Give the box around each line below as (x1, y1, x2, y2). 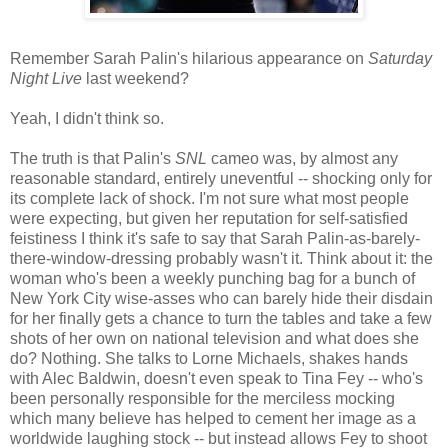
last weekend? (82, 70, 189, 88)
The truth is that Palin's (10, 150, 175, 168)
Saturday (368, 50, 432, 68)
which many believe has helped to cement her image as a (10, 410, 416, 428)
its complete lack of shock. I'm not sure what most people (10, 190, 409, 208)
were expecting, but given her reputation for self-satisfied (10, 210, 408, 228)
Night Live (10, 70, 82, 88)
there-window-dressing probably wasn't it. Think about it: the (10, 250, 433, 268)
